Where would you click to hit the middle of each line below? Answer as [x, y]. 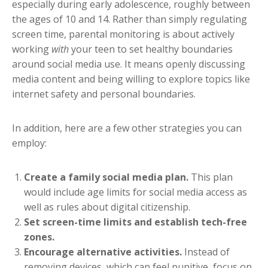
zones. [39, 237]
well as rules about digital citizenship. [108, 207]
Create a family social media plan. [107, 177]
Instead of [206, 252]
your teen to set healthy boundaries [152, 49]
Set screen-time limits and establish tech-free [135, 222]
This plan [212, 177]
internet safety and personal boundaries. [105, 94]
